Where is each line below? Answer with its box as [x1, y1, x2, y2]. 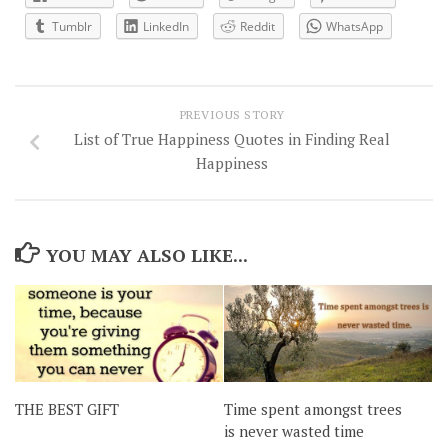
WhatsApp [326, 18, 383, 35]
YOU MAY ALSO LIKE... [45, 242, 248, 267]
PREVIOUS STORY [179, 106, 285, 122]
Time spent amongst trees [224, 399, 402, 420]
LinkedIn [143, 18, 189, 35]
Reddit [240, 18, 275, 35]
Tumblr [52, 18, 92, 35]
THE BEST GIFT [15, 399, 119, 420]
